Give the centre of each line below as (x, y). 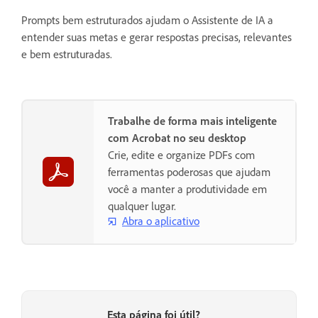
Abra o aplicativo (161, 221)
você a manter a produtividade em (187, 188)
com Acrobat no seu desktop (177, 137)
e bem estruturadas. (67, 54)
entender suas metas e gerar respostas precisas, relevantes (157, 37)
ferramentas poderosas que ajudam (189, 171)
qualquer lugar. (142, 205)
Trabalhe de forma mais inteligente (192, 120)
